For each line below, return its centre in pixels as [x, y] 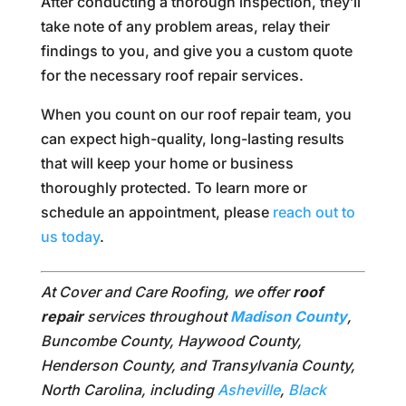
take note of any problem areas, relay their [185, 27]
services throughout [156, 317]
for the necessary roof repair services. [172, 76]
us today [70, 237]
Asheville [248, 390]
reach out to [314, 213]
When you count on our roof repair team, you [196, 115]
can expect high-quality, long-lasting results [192, 139]
